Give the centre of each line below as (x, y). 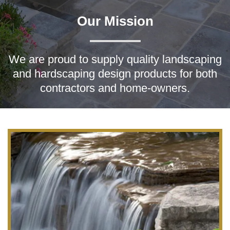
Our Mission (115, 21)
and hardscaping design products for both (115, 74)
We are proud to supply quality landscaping (115, 60)
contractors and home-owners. (115, 88)
